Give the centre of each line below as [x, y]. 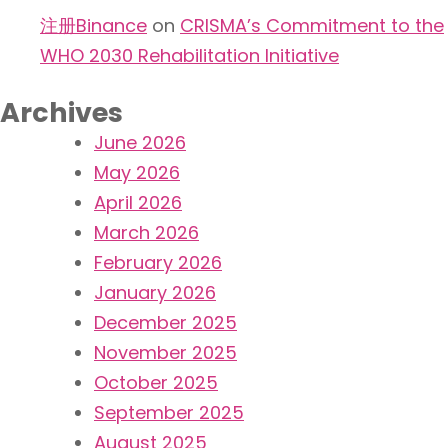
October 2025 [156, 382]
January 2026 [155, 292]
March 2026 [146, 232]
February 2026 [158, 262]
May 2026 [137, 172]
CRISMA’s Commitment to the [312, 25]
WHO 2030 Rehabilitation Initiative [189, 55]
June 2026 [140, 142]
